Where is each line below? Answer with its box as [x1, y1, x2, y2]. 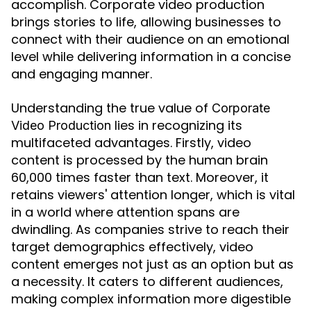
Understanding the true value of [11, 99, 212, 117]
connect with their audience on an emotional [11, 31, 289, 48]
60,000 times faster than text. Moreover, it [11, 169, 269, 186]
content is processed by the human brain [11, 151, 268, 169]
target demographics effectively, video [11, 238, 253, 255]
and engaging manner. [11, 65, 152, 83]
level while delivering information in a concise [11, 48, 291, 65]
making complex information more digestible [11, 290, 291, 308]
